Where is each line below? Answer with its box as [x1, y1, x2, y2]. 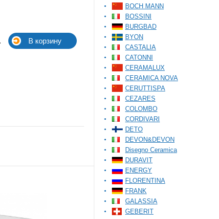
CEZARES [125, 95, 155, 102]
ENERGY [125, 167, 152, 174]
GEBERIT [125, 208, 153, 215]
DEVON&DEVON [125, 136, 175, 143]
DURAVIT [125, 156, 153, 164]
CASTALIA [125, 44, 156, 51]
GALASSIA [125, 197, 157, 205]
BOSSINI [125, 13, 152, 20]
